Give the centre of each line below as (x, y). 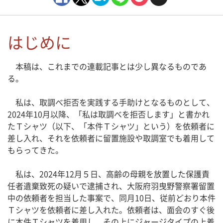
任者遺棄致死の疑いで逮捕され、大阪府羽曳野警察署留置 (111, 186)
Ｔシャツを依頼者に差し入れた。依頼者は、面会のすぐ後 (111, 210)
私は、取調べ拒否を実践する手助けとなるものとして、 (111, 102)
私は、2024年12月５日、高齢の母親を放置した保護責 (109, 174)
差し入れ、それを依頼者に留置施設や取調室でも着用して (111, 138)
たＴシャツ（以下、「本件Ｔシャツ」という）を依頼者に (111, 126)
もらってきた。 (35, 150)
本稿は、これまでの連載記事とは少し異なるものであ (107, 66)
